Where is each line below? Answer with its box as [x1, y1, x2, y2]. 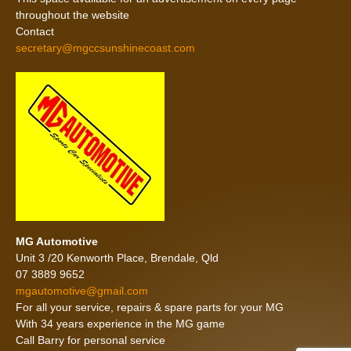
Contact [16, 25, 54, 38]
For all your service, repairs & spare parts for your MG [16, 301, 284, 314]
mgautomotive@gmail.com [16, 284, 148, 298]
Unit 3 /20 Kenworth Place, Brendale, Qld [16, 251, 219, 265]
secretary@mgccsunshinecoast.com [16, 42, 195, 55]
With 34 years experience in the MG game [16, 317, 225, 331]
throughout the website [16, 9, 129, 22]
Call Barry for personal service [16, 334, 165, 347]
